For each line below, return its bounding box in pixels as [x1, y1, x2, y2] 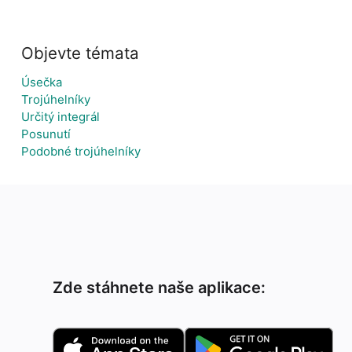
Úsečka [21, 75, 62, 90]
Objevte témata [21, 43, 139, 63]
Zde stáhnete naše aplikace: [53, 278, 266, 297]
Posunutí [21, 126, 71, 141]
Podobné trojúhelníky [21, 144, 141, 159]
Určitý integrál [21, 109, 100, 124]
